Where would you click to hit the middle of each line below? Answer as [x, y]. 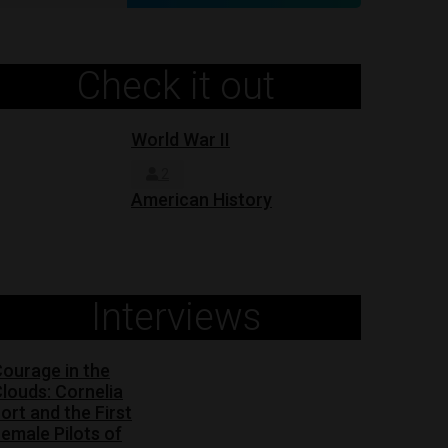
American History [201, 199]
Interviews [176, 317]
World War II [180, 139]
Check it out [176, 86]
